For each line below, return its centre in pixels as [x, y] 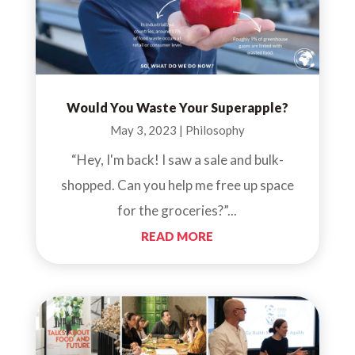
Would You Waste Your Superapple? [177, 107]
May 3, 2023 [143, 130]
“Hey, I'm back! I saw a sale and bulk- [177, 159]
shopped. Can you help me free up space [177, 185]
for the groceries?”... [177, 210]
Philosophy [215, 130]
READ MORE [177, 236]
